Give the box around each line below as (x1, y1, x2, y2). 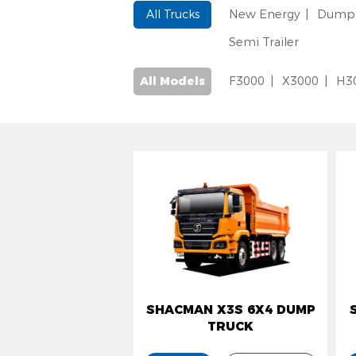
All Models (140, 74, 205, 89)
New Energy (228, 7, 300, 22)
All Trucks (145, 7, 199, 22)
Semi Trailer (228, 35, 299, 50)
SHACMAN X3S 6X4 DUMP (145, 302, 315, 318)
